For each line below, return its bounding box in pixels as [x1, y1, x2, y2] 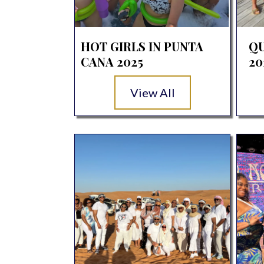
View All [130, 85, 176, 100]
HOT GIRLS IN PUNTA [80, 38, 203, 54]
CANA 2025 [80, 53, 143, 70]
